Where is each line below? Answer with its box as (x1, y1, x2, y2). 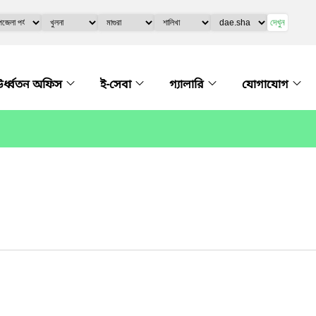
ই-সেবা (100, 78, 134, 93)
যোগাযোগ (242, 78, 291, 93)
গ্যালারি (169, 78, 207, 93)
